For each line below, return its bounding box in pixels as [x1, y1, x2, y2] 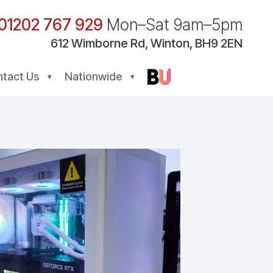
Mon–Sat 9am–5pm [107, 15, 243, 34]
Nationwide [64, 70, 122, 83]
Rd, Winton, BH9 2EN [128, 35, 243, 51]
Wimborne [71, 35, 128, 51]
